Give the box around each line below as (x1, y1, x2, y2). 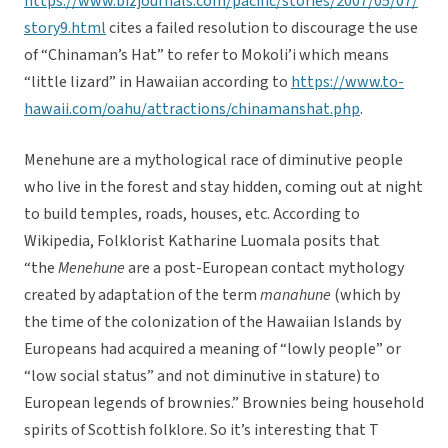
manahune (260, 284, 331, 307)
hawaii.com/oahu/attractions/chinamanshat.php (24, 98, 360, 121)
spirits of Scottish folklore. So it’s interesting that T (24, 419, 379, 442)
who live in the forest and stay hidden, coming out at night (24, 176, 423, 199)
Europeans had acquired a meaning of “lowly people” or (24, 338, 401, 361)
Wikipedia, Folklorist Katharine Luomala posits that (24, 230, 380, 253)
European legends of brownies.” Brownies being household (24, 392, 424, 415)
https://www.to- (291, 71, 404, 94)
